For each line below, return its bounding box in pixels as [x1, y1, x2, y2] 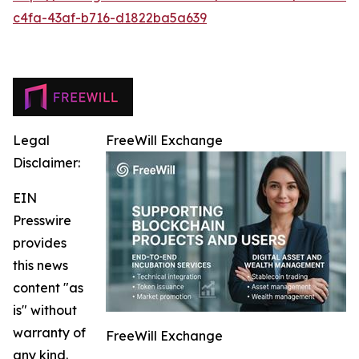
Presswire [13, 212, 71, 229]
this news [13, 257, 68, 274]
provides [13, 235, 67, 252]
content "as [13, 280, 83, 296]
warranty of [13, 325, 86, 341]
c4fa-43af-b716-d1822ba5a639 [13, 10, 207, 26]
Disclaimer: [13, 155, 80, 171]
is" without [13, 302, 77, 319]
